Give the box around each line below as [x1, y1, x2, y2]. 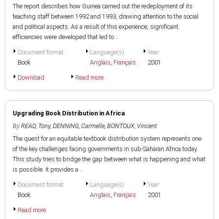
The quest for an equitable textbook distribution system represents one [13, 135, 201, 142]
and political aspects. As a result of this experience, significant [13, 23, 178, 30]
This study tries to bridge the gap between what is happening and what [13, 155, 205, 163]
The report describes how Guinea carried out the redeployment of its [13, 2, 193, 10]
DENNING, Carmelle [53, 122, 105, 130]
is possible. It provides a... [13, 166, 83, 173]
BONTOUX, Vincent [107, 122, 157, 130]
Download [18, 74, 44, 81]
